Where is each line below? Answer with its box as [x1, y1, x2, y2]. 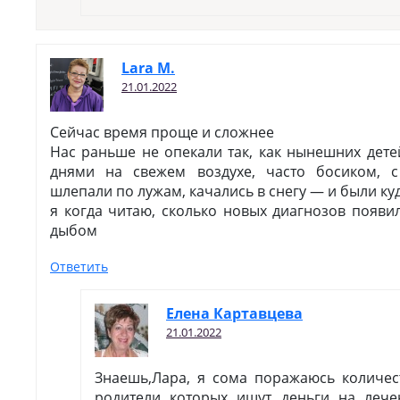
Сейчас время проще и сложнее [50, 122, 274, 142]
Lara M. [121, 58, 175, 78]
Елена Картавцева [166, 304, 303, 323]
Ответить [50, 258, 108, 275]
